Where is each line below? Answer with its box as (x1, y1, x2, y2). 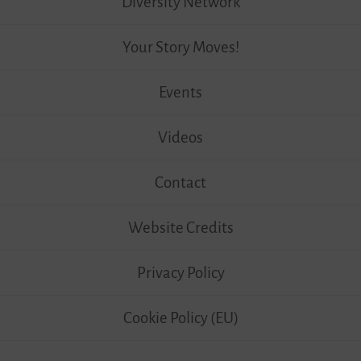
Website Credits (127, 219, 234, 237)
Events (159, 84, 202, 102)
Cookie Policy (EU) (122, 309, 239, 327)
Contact (155, 174, 206, 192)
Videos (158, 129, 203, 147)
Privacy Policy (136, 264, 225, 282)
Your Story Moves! (122, 39, 239, 56)
